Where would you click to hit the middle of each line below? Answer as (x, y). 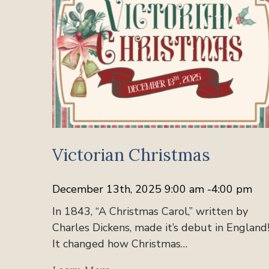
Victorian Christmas (131, 155)
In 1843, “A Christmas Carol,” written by (150, 211)
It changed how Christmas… (120, 243)
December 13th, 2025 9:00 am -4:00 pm (152, 189)
